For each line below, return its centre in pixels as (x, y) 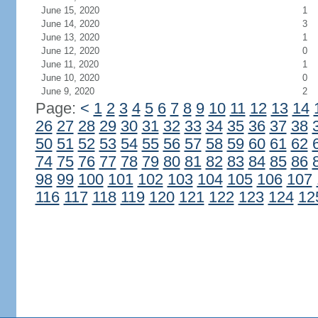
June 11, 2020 (70, 64)
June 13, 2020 (70, 37)
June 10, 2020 (70, 78)
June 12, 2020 (70, 51)
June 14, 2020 (70, 24)
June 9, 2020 (67, 91)
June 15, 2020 (70, 10)
